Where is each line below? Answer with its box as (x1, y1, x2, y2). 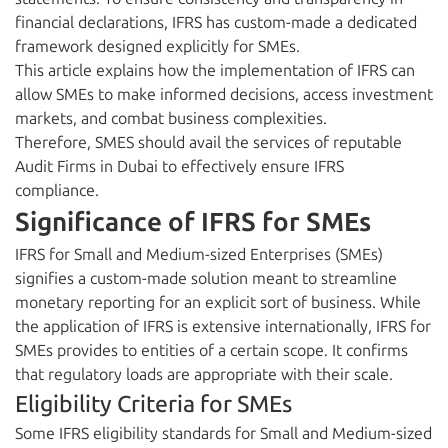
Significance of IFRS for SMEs (15, 207, 371, 239)
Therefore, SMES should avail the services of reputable (15, 133, 402, 153)
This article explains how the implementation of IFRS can (15, 61, 415, 81)
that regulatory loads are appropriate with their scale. (15, 365, 393, 385)
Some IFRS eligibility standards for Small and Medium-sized (15, 424, 432, 444)
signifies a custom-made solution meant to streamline (15, 269, 397, 289)
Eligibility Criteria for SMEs (15, 390, 292, 419)
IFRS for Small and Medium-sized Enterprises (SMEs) (15, 245, 383, 265)
